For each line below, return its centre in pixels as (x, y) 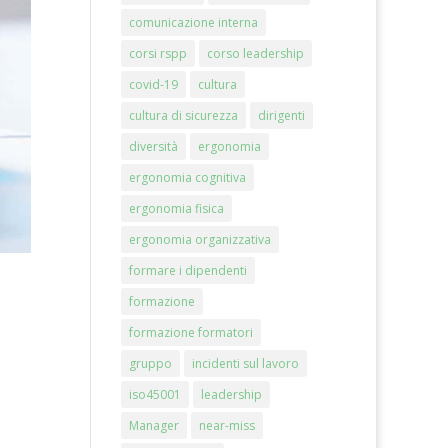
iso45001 (154, 394)
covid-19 (153, 84)
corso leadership (255, 53)
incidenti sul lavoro (245, 363)
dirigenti (281, 115)
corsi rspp (157, 53)
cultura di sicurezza (183, 115)
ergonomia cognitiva (187, 177)
